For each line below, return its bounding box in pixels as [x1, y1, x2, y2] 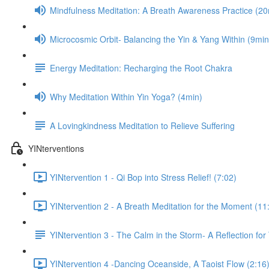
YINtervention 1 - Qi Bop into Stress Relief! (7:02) [50, 171, 237, 183]
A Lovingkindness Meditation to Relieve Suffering [50, 119, 235, 131]
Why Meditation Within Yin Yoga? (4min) [50, 90, 202, 103]
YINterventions [28, 142, 84, 154]
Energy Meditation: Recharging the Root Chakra [50, 61, 232, 74]
